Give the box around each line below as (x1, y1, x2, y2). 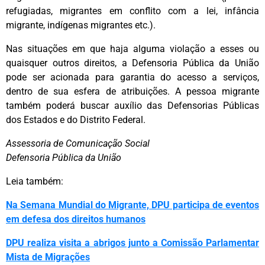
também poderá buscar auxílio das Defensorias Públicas (6, 100, 259, 112)
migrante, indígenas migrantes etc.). (6, 20, 156, 31)
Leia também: (6, 176, 63, 188)
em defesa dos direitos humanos (6, 214, 146, 225)
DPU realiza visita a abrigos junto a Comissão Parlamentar (6, 237, 259, 249)
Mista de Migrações (6, 251, 90, 263)
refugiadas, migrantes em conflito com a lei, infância (6, 5, 259, 17)
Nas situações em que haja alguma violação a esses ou (6, 43, 259, 55)
